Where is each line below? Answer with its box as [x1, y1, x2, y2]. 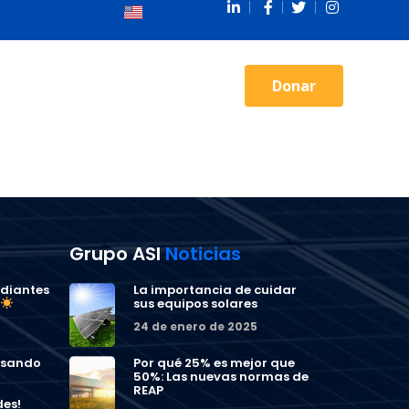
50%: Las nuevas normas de [133, 368, 309, 385]
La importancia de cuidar [133, 281, 297, 299]
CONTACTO [113, 77, 191, 95]
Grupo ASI [69, 241, 165, 267]
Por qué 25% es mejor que [133, 354, 295, 372]
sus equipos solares [133, 295, 257, 312]
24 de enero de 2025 [133, 319, 257, 334]
